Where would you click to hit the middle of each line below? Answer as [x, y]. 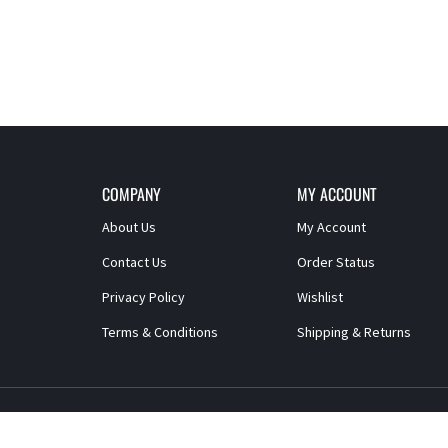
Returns [387, 331]
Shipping [323, 331]
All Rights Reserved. [329, 425]
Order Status [336, 261]
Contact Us [134, 261]
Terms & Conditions [160, 331]
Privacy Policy [143, 296]
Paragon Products [233, 425]
